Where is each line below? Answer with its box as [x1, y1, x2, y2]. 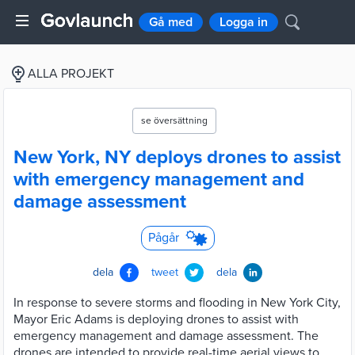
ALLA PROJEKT [28, 66, 114, 82]
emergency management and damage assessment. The [13, 328, 319, 344]
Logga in [219, 14, 268, 30]
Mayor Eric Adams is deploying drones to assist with [13, 311, 299, 327]
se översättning [141, 115, 208, 126]
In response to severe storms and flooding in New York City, [13, 295, 341, 311]
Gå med [149, 14, 193, 30]
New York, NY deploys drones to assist [13, 146, 341, 169]
